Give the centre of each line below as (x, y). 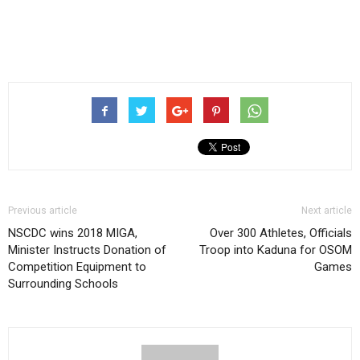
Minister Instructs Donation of (87, 250)
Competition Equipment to (77, 266)
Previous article (43, 210)
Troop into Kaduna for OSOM (276, 250)
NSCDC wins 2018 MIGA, (73, 233)
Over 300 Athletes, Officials (281, 233)
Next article (327, 210)
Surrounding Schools (63, 283)
